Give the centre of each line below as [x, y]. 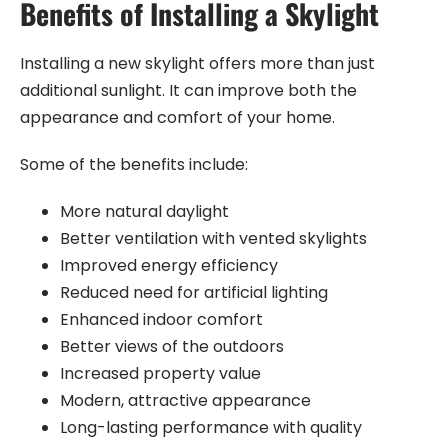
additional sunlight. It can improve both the [188, 90]
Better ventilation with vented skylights [213, 238]
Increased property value [160, 373]
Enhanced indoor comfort [161, 319]
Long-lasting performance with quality [211, 427]
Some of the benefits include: [134, 164]
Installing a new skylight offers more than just [197, 63]
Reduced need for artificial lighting [194, 292]
